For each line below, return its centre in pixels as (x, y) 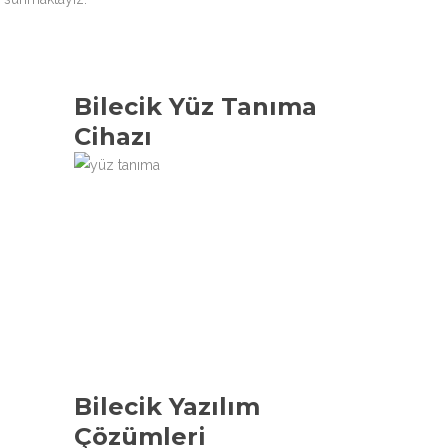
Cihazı (112, 136)
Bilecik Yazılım (166, 406)
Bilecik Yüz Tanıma (195, 106)
